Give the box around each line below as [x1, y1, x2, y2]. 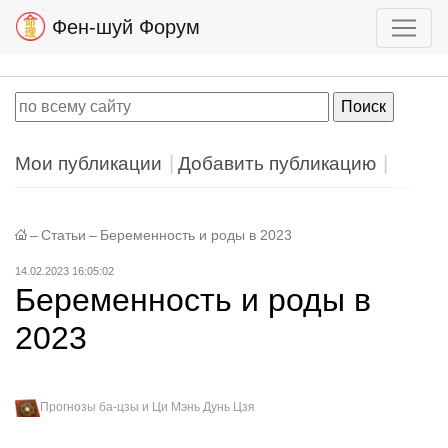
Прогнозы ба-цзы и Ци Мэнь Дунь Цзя [40, 400, 255, 414]
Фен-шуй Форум [46, 16, 200, 38]
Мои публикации [15, 153, 162, 174]
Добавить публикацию [178, 153, 376, 174]
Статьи [41, 228, 86, 243]
